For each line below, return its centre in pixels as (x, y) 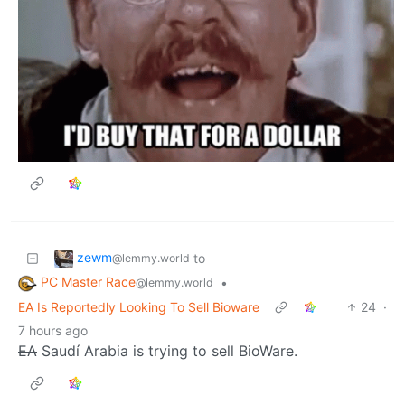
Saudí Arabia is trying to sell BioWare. (167, 350)
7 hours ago (53, 330)
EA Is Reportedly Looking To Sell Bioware (139, 306)
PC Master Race (88, 282)
